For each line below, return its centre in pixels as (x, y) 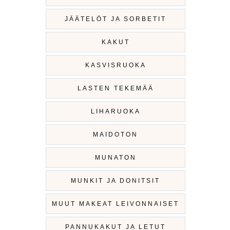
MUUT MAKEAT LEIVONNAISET (116, 204)
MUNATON (116, 157)
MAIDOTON (116, 134)
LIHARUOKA (116, 111)
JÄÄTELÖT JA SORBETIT (116, 19)
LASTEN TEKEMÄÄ (116, 88)
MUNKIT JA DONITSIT (116, 180)
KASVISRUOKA (116, 65)
